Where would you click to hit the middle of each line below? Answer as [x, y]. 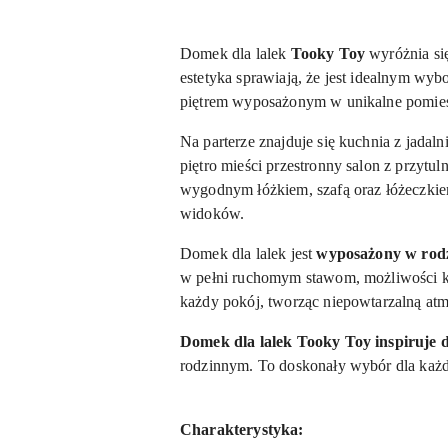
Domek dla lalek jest [248, 253]
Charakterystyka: [242, 429]
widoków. [212, 213]
